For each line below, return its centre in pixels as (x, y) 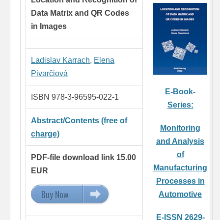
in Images (49, 27)
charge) (45, 134)
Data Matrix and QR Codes (80, 13)
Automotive (180, 194)
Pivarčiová (49, 74)
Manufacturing (180, 168)
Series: (180, 105)
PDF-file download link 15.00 (83, 158)
